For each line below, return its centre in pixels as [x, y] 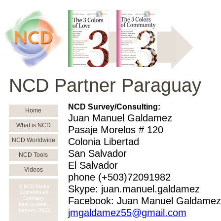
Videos [33, 170]
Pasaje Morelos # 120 [115, 130]
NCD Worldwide [33, 140]
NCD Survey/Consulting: [114, 107]
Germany [33, 198]
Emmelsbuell [33, 192]
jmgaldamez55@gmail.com [127, 213]
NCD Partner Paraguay [105, 85]
